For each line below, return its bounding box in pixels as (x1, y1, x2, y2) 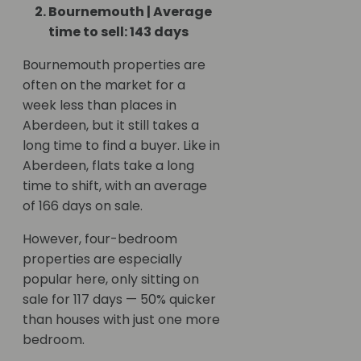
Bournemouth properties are (23, 56, 205, 75)
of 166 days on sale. (23, 197, 146, 216)
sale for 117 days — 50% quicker (23, 290, 216, 309)
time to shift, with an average (23, 176, 207, 196)
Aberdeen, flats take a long (23, 156, 194, 176)
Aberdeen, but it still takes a (23, 116, 199, 135)
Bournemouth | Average (48, 2, 212, 22)
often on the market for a (23, 76, 185, 95)
